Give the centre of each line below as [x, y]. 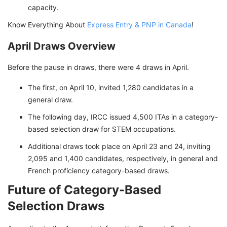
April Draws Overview [62, 46]
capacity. [43, 8]
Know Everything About [47, 25]
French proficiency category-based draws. [99, 171]
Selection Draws [56, 206]
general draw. [50, 100]
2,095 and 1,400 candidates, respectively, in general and [123, 159]
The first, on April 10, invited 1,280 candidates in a [111, 88]
